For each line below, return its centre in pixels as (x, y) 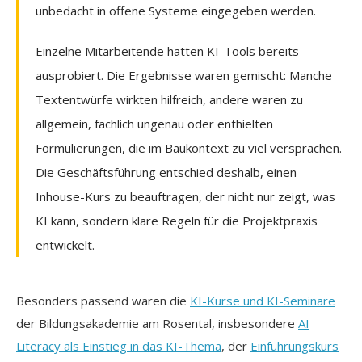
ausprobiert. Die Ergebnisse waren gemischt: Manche (184, 75)
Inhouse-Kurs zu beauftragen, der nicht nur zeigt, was (185, 196)
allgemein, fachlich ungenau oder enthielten (154, 123)
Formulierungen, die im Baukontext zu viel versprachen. (189, 147)
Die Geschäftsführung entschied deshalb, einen (166, 172)
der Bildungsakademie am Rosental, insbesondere (157, 323)
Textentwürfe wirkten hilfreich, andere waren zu (169, 99)
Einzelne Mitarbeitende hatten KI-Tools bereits (167, 51)
